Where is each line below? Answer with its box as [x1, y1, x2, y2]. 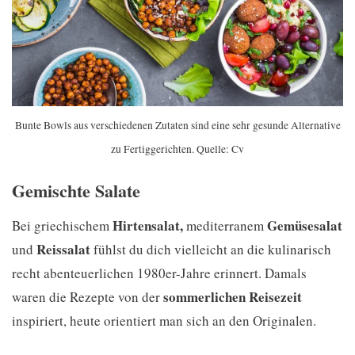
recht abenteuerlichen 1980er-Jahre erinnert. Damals [12, 264, 307, 283]
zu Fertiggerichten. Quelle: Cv [111, 141, 244, 156]
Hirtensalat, [113, 216, 183, 236]
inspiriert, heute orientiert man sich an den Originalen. [12, 311, 316, 330]
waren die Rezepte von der [12, 288, 163, 307]
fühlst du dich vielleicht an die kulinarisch [90, 240, 331, 259]
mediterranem [183, 216, 267, 235]
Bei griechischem [12, 216, 113, 235]
